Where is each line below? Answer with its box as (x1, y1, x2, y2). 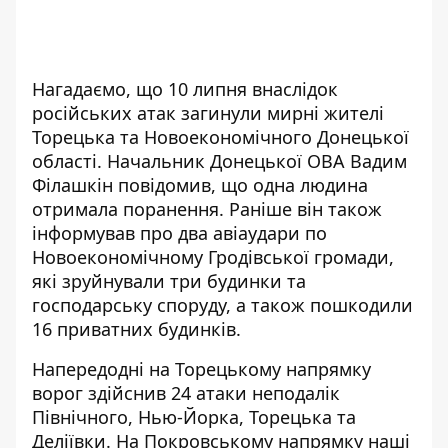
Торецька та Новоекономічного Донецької (32, 125, 409, 149)
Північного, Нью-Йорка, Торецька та (32, 405, 356, 429)
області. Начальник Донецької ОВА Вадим (32, 149, 407, 173)
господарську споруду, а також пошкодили (32, 293, 413, 317)
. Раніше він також (219, 197, 382, 221)
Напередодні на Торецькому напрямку (32, 357, 371, 381)
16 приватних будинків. (32, 317, 241, 341)
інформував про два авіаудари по (32, 221, 327, 245)
